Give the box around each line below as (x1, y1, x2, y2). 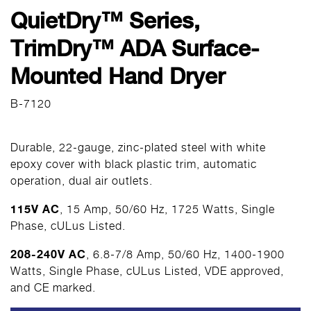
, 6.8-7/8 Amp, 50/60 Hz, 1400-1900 (86, 248, 285, 261)
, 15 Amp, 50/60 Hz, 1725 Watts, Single (60, 203, 275, 216)
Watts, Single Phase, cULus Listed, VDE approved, (10, 264, 284, 278)
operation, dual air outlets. (10, 174, 153, 187)
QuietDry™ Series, (10, 8, 200, 34)
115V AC (10, 202, 60, 216)
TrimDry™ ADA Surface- (10, 35, 259, 62)
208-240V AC (10, 247, 86, 261)
